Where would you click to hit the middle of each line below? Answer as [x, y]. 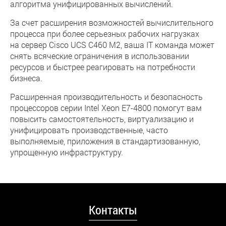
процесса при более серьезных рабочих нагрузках [105, 34]
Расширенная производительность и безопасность [106, 97]
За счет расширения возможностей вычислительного [112, 22]
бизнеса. [26, 78]
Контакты [113, 210]
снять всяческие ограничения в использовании [100, 56]
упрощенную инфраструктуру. [67, 152]
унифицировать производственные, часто [89, 130]
